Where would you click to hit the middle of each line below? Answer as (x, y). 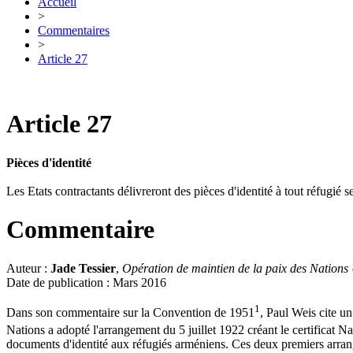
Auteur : (28, 268)
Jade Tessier (83, 268)
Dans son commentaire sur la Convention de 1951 (130, 313)
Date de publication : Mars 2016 (86, 282)
